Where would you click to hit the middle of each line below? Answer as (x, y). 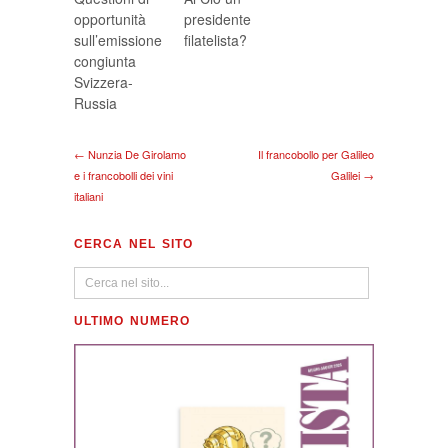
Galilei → (352, 175)
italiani (88, 196)
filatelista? (215, 40)
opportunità (110, 19)
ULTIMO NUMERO (132, 321)
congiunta (105, 61)
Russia (95, 103)
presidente (217, 19)
